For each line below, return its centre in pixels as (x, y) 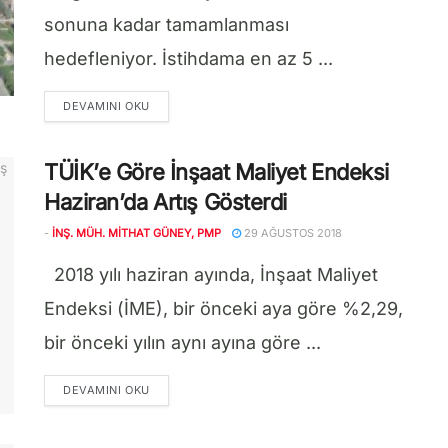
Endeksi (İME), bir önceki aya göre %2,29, (223, 308)
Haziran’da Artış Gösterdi (165, 202)
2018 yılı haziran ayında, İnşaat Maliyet (211, 274)
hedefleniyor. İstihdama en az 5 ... (188, 58)
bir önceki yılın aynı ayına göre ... (182, 342)
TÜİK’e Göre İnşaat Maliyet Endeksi (217, 172)
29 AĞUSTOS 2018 (291, 233)
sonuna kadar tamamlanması (166, 24)
